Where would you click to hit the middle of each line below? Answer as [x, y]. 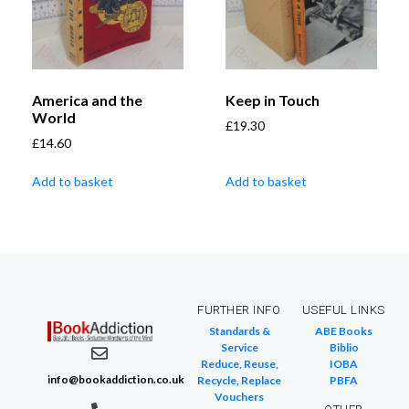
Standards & [239, 331]
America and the [87, 100]
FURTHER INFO [239, 310]
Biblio [344, 348]
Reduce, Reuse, [239, 364]
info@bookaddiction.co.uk [116, 380]
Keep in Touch [273, 100]
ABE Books [344, 331]
